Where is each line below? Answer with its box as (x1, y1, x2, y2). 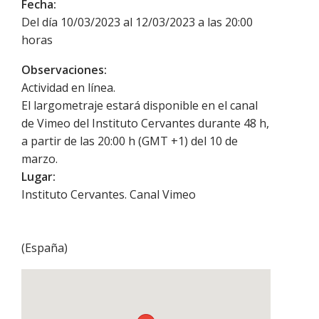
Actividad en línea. (21, 80, 115, 96)
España (25, 240, 64, 256)
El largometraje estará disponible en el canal (21, 98, 258, 114)
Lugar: (21, 169, 56, 185)
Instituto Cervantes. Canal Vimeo (21, 187, 196, 203)
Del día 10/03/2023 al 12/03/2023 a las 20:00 (21, 14, 253, 31)
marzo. (21, 151, 58, 167)
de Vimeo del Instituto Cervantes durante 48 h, (21, 115, 269, 132)
